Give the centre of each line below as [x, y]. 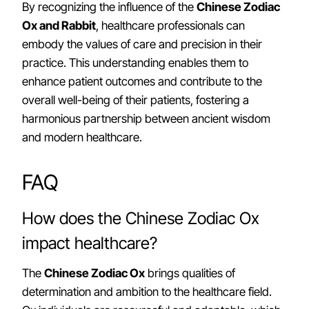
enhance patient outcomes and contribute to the [142, 81]
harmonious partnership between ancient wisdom [146, 119]
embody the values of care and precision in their [142, 44]
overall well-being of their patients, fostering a [136, 100]
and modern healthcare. [82, 137]
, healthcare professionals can [170, 26]
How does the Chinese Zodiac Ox [141, 218]
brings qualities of [190, 273]
